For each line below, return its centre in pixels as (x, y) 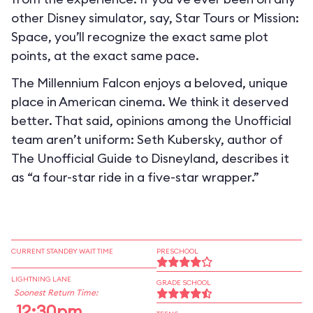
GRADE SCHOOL (184, 283)
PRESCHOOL (177, 251)
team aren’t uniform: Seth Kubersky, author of (147, 139)
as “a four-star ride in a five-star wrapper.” (135, 177)
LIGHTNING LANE (41, 279)
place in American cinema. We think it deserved (150, 102)
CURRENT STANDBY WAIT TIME (62, 251)
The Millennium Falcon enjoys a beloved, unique (150, 83)
